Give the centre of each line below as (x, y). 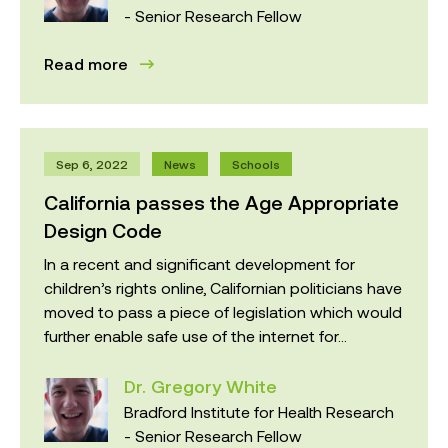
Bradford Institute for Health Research (259, 411)
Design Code (103, 229)
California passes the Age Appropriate (221, 201)
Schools (256, 163)
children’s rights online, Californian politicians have (223, 287)
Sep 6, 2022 (92, 163)
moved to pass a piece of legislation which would (223, 311)
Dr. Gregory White (200, 385)
